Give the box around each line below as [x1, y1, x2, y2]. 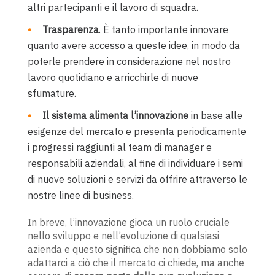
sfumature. [27, 87, 76, 99]
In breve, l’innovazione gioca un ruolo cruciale [27, 215, 230, 228]
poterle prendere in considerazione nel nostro [27, 55, 231, 68]
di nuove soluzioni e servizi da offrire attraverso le [27, 172, 247, 185]
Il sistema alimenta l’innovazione [42, 109, 188, 122]
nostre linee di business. [27, 188, 134, 201]
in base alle [188, 109, 242, 122]
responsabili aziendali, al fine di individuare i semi [27, 157, 243, 169]
